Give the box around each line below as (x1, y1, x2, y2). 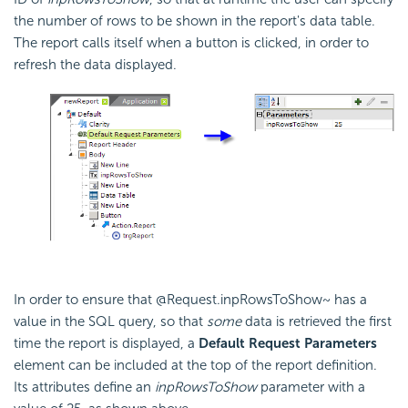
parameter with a (257, 379, 365, 396)
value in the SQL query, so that (14, 313, 207, 331)
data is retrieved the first (241, 313, 392, 331)
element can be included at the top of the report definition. (14, 357, 377, 374)
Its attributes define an (14, 379, 155, 396)
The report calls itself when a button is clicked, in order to (14, 34, 369, 51)
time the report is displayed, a (14, 335, 199, 352)
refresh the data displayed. (14, 56, 177, 73)
